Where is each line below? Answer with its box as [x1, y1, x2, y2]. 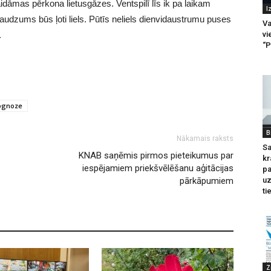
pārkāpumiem [180, 175, 233, 187]
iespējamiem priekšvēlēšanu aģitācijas [82, 163, 233, 174]
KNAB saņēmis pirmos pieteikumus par [79, 150, 233, 162]
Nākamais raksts [177, 134, 233, 143]
